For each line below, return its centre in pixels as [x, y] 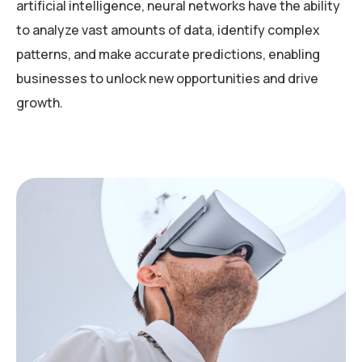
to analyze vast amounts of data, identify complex [168, 30]
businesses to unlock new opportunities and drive [167, 79]
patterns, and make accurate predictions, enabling [168, 55]
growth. [40, 103]
